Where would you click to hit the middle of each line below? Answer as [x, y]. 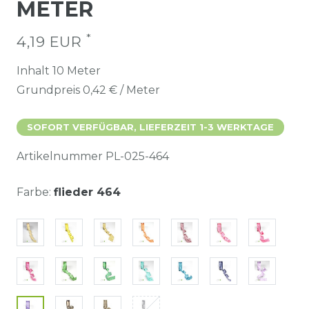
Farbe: [34, 192]
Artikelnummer [61, 157]
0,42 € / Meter [121, 90]
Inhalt [34, 71]
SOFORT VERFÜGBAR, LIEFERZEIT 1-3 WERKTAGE [150, 127]
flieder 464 [87, 192]
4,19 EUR [51, 42]
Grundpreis [50, 90]
